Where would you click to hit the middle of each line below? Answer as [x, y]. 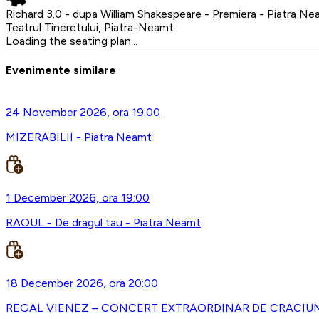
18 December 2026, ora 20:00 [82, 283]
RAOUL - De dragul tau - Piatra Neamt [103, 223]
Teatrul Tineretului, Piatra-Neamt [90, 27]
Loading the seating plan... [72, 41]
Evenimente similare [61, 70]
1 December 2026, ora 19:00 [78, 198]
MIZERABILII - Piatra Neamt [79, 137]
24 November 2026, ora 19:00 [83, 113]
